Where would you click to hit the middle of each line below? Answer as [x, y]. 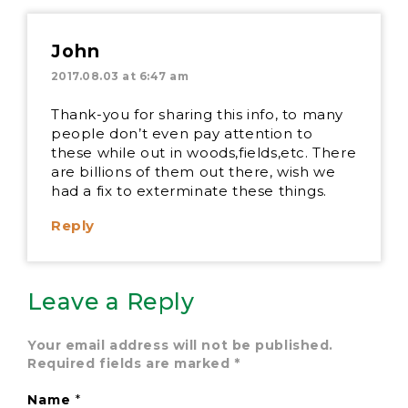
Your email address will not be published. [180, 345]
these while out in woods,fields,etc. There [204, 152]
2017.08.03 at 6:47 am [120, 76]
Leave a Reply [111, 301]
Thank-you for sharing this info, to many [198, 114]
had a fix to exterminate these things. [189, 190]
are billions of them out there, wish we [194, 171]
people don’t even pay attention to [182, 133]
